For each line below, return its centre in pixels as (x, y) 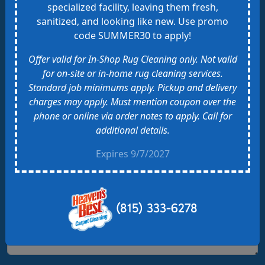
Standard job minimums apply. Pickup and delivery (132, 88)
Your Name (40, 17)
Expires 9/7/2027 (132, 154)
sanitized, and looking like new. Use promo (132, 21)
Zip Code (34, 192)
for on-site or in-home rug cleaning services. (132, 73)
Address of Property (60, 148)
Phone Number (49, 104)
